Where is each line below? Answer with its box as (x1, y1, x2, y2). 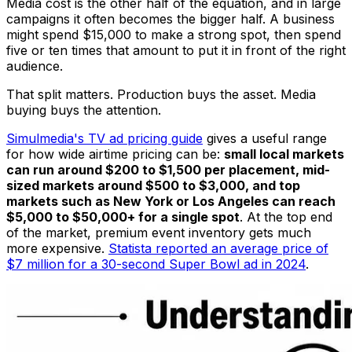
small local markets (224, 145, 344, 162)
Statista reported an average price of (108, 240, 328, 256)
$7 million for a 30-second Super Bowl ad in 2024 (6, 255, 306, 272)
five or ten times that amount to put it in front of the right (6, 42, 346, 58)
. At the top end (240, 208, 332, 225)
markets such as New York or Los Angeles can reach (6, 192, 335, 209)
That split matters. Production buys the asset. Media (6, 86, 316, 102)
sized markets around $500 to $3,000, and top (6, 177, 300, 193)
